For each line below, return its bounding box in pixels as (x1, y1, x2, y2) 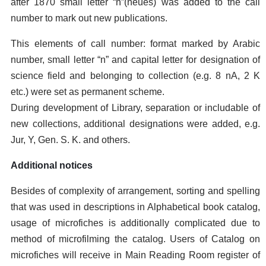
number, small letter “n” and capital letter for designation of (11, 55, 260, 65)
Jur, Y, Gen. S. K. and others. (11, 135, 130, 145)
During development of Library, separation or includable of (11, 103, 260, 113)
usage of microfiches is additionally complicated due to (11, 218, 260, 228)
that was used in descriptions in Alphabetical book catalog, (11, 202, 260, 212)
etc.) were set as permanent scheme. (11, 87, 164, 97)
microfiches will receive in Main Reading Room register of (11, 250, 260, 260)
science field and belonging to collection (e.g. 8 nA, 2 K (11, 71, 260, 81)
